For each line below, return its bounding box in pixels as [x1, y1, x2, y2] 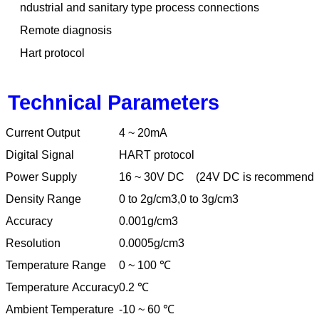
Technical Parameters [8, 90, 219, 115]
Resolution [6, 237, 61, 250]
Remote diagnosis [20, 24, 112, 37]
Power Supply [6, 171, 77, 184]
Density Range [6, 193, 81, 206]
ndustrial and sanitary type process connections [20, 1, 259, 14]
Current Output [6, 127, 80, 140]
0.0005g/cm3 [119, 237, 184, 250]
